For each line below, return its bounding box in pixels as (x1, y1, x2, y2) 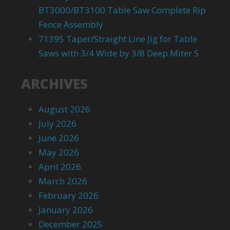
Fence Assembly (39, 18, 104, 30)
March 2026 (39, 175, 88, 187)
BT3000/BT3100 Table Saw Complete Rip (39, 4, 206, 16)
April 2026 (39, 161, 82, 172)
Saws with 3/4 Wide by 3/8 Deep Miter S (39, 47, 199, 59)
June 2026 (39, 132, 80, 144)
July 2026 (39, 118, 77, 129)
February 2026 (39, 189, 99, 201)
